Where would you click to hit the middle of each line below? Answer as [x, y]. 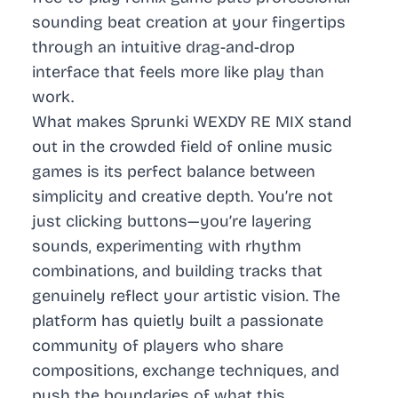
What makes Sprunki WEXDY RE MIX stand [192, 122]
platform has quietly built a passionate [178, 321]
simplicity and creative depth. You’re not [183, 197]
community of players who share [158, 346]
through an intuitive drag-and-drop [163, 48]
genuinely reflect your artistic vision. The [186, 296]
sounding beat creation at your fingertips [189, 23]
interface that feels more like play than [178, 72]
